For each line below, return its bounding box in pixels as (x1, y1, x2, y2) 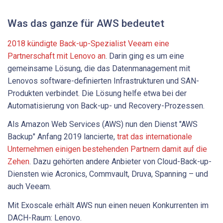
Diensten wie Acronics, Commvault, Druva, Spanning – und (7, 169, 208, 179)
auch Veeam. (7, 182, 51, 192)
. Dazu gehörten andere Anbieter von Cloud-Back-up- (29, 157, 212, 167)
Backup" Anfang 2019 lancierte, (7, 132, 117, 142)
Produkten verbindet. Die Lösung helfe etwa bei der (7, 88, 187, 98)
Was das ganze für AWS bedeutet (7, 17, 164, 29)
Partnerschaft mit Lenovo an (7, 51, 106, 61)
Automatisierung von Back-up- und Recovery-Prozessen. (7, 101, 205, 111)
